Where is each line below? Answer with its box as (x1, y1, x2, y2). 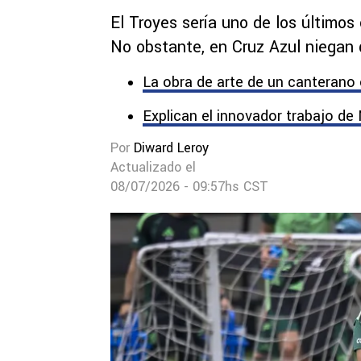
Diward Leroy (134, 139, 209, 157)
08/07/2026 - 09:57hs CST (110, 177, 268, 196)
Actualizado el (110, 158, 196, 176)
